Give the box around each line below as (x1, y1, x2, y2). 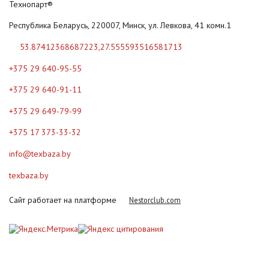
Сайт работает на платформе (9, 195, 119, 206)
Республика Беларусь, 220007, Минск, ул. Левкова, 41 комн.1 (9, 20, 231, 31)
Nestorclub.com (128, 195, 181, 205)
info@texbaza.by (9, 148, 71, 159)
